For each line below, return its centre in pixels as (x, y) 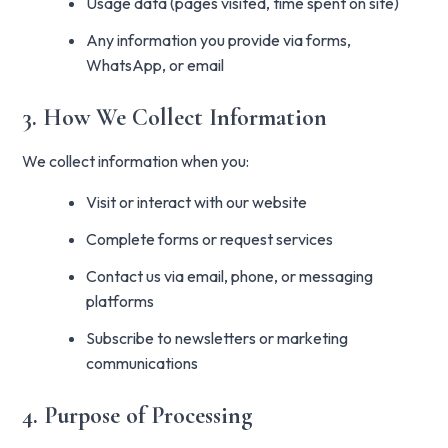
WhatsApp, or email (155, 65)
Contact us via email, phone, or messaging (230, 276)
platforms (120, 301)
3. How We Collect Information (175, 117)
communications (142, 363)
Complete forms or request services (210, 239)
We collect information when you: (136, 161)
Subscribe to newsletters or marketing (217, 338)
